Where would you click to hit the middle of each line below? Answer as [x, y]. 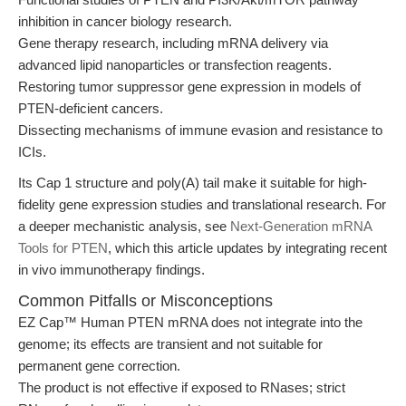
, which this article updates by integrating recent [247, 248]
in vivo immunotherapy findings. [111, 270]
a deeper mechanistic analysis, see [124, 226]
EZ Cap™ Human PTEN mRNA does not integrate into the [190, 322]
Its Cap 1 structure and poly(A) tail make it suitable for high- [193, 183]
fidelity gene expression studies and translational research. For [202, 204]
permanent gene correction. [99, 366]
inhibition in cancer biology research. [125, 21]
